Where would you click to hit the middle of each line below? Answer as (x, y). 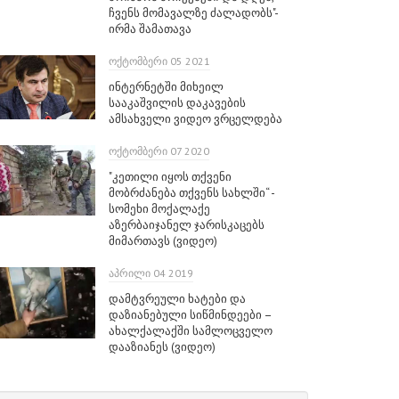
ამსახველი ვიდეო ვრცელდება (195, 119)
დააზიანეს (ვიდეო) (162, 347)
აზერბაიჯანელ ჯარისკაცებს (186, 225)
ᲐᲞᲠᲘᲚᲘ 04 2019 (151, 273)
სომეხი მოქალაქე (159, 209)
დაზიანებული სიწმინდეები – (190, 315)
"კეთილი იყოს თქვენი (170, 177)
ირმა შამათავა (150, 29)
